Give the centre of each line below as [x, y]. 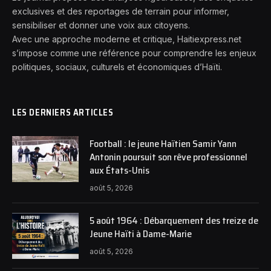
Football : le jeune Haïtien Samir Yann [163, 144]
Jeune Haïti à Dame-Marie [141, 234]
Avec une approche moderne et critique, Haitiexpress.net [127, 39]
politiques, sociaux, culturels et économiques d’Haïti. [117, 67]
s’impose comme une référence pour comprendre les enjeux [134, 53]
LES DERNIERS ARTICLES [63, 113]
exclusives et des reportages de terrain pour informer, [121, 11]
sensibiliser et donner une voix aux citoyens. [101, 25]
